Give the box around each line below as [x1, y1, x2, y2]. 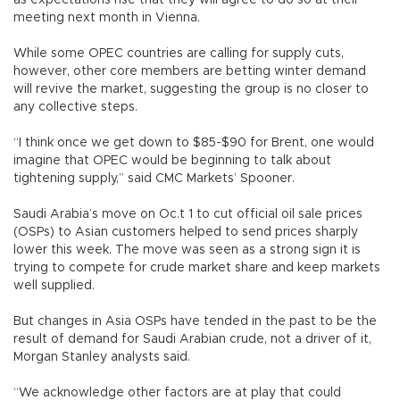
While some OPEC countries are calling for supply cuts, [13, 47, 344, 61]
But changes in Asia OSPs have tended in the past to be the [13, 315, 377, 329]
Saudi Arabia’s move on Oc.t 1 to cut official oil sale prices [13, 208, 362, 221]
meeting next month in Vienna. [13, 12, 200, 25]
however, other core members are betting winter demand [13, 65, 366, 79]
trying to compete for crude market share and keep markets [13, 262, 380, 275]
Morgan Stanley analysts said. [13, 351, 190, 364]
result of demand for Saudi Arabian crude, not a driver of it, [13, 333, 371, 346]
